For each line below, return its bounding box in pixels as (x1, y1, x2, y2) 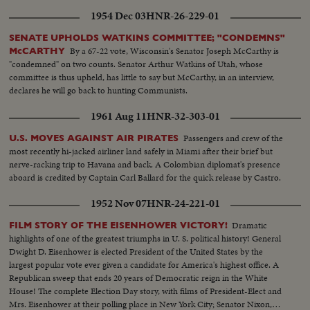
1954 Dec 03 (91, 8, 146, 24)
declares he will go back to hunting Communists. (9, 83, 188, 97)
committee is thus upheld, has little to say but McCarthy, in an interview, (9, 70, 275, 84)
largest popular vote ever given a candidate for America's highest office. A (9, 257, 280, 271)
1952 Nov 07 (90, 195, 147, 211)
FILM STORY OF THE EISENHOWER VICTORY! (9, 219, 228, 230)
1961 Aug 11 (90, 108, 147, 124)
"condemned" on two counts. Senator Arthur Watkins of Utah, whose (9, 57, 264, 71)
